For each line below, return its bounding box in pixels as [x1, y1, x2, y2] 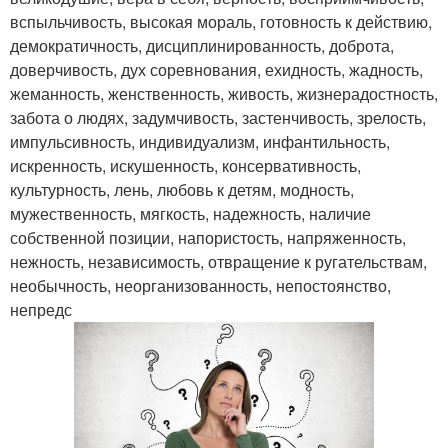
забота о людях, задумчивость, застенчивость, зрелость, [10, 106, 426, 130]
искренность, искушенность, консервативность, [10, 154, 361, 178]
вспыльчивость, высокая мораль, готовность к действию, [10, 10, 432, 34]
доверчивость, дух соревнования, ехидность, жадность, [10, 58, 423, 82]
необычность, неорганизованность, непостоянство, [10, 274, 391, 298]
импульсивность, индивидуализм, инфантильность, [10, 130, 390, 154]
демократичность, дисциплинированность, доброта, [10, 34, 394, 58]
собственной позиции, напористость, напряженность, [10, 226, 406, 250]
